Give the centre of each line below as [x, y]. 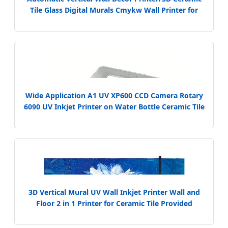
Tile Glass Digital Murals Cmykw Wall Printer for [114, 10]
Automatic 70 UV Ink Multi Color [114, 214]
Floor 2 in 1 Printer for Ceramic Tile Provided [114, 203]
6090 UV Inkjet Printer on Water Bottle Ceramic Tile [114, 106]
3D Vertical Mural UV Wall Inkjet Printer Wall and [114, 192]
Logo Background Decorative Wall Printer [114, 21]
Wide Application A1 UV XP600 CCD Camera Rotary [114, 95]
